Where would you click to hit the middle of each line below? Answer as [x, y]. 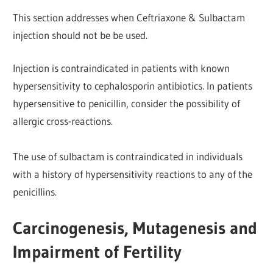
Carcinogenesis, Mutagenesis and [135, 228]
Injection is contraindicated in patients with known [122, 68]
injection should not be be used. [80, 35]
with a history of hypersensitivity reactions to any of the [133, 174]
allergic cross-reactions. [63, 121]
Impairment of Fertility [97, 251]
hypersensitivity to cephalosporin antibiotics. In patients [133, 86]
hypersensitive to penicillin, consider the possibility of [127, 104]
